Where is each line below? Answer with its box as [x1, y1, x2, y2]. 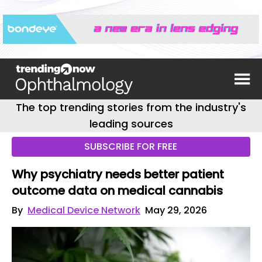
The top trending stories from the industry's [16, 100, 246, 115]
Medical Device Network [27, 204, 140, 217]
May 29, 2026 [145, 204, 207, 217]
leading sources [89, 116, 173, 131]
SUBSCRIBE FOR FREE [84, 140, 178, 153]
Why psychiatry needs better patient [12, 166, 224, 182]
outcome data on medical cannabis [12, 182, 223, 199]
